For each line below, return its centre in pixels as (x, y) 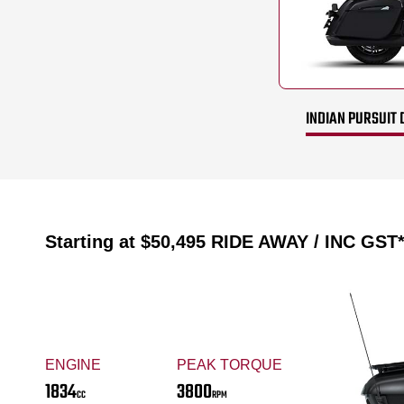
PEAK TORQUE (229, 364)
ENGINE (73, 364)
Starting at (93, 242)
